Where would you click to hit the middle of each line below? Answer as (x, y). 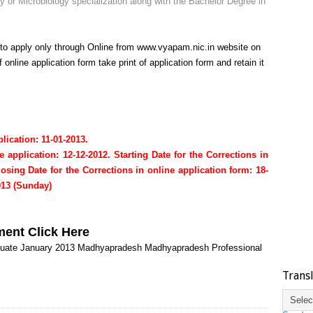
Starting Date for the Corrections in (191, 154)
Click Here (59, 232)
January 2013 (48, 247)
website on (238, 47)
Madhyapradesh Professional (203, 247)
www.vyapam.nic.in (176, 47)
